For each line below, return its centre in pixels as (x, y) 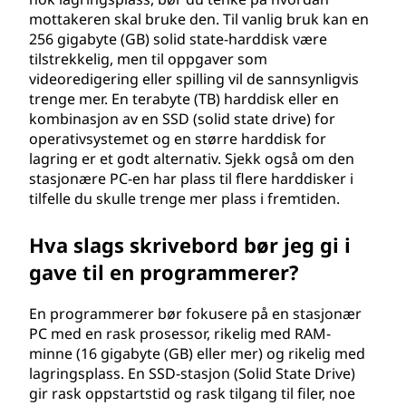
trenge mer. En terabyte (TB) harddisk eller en (184, 99)
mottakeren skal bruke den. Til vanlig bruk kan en (199, 19)
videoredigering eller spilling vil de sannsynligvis (194, 79)
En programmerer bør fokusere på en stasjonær (195, 314)
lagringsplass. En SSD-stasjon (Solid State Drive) (192, 373)
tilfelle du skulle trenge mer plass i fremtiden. (184, 198)
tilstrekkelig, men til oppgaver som (148, 59)
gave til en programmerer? (164, 272)
